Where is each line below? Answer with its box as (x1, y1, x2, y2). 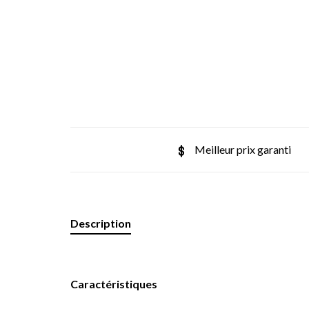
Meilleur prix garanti (194, 143, 291, 156)
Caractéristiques (70, 277, 157, 290)
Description (70, 217, 131, 230)
